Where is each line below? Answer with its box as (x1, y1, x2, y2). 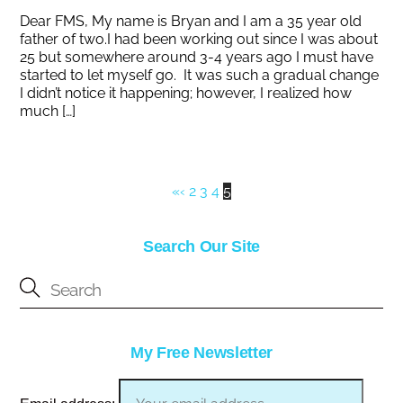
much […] (20, 102, 76, 120)
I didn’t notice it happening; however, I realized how (20, 84, 353, 102)
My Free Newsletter (130, 344, 273, 363)
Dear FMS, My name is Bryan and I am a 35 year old (20, 12, 363, 30)
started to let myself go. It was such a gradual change (20, 66, 380, 84)
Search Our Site (143, 237, 260, 255)
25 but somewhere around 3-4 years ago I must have (20, 48, 374, 66)
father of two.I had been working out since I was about (20, 30, 379, 48)
